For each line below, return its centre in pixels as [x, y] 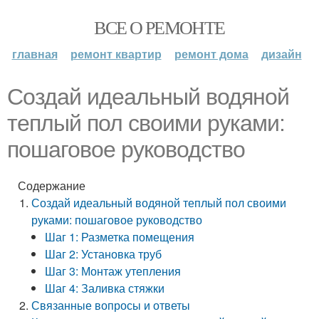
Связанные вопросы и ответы [111, 305]
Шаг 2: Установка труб [104, 254]
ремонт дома [211, 54]
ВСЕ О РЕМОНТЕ [159, 27]
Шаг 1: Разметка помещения [120, 237]
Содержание [52, 185]
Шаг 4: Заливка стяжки [105, 288]
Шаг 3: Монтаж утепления [113, 271]
